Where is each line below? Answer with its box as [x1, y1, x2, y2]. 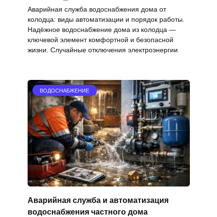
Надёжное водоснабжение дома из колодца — [27, 25, 176, 33]
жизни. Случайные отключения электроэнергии [27, 46, 178, 54]
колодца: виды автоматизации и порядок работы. [27, 15, 185, 23]
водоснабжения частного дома [27, 207, 148, 216]
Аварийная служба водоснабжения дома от [27, 5, 166, 13]
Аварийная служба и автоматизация [27, 196, 169, 204]
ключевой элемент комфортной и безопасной [27, 35, 173, 44]
